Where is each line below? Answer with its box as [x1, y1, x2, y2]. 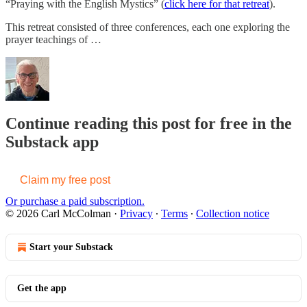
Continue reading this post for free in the [5, 114, 292, 132]
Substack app [5, 132, 99, 151]
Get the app [17, 282, 66, 293]
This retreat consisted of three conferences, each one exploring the [5, 21, 290, 33]
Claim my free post [20, 173, 110, 186]
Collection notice [196, 207, 269, 219]
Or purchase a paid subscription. [5, 195, 145, 207]
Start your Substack [29, 241, 113, 252]
